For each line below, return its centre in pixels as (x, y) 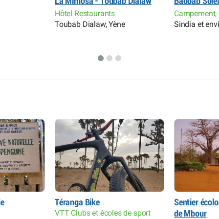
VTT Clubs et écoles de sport (103, 213)
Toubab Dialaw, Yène (90, 24)
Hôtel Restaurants (85, 14)
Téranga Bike (77, 203)
